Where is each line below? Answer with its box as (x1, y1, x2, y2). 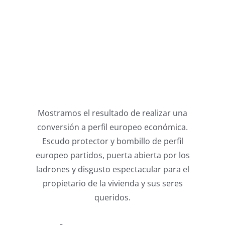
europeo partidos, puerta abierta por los (35, 149, 190, 161)
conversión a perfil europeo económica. (37, 121, 188, 133)
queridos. (94, 191, 131, 203)
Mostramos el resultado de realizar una (38, 107, 187, 119)
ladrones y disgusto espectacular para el (36, 163, 189, 175)
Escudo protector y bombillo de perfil (42, 135, 183, 147)
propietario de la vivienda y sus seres (42, 177, 183, 189)
